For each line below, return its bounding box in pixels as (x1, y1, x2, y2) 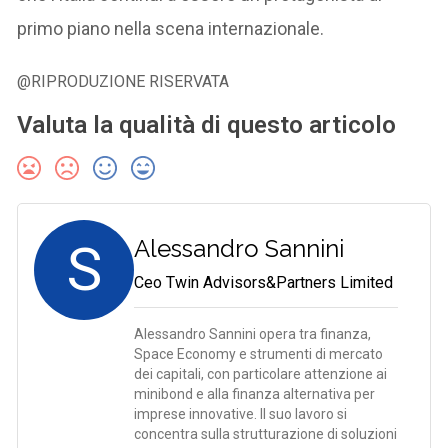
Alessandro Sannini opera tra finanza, (134, 325, 372, 342)
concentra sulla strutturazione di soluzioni (134, 425, 398, 442)
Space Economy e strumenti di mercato (134, 345, 384, 362)
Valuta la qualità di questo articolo (17, 110, 397, 139)
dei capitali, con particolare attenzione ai (134, 365, 388, 382)
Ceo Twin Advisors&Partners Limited (134, 272, 394, 292)
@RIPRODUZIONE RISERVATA (17, 71, 230, 91)
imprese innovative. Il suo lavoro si (134, 405, 348, 422)
